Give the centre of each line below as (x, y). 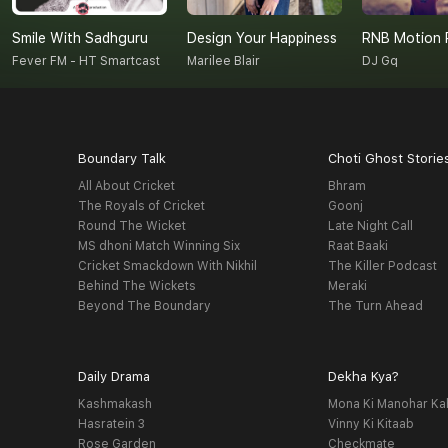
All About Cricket (126, 186)
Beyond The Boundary (144, 306)
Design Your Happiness (262, 38)
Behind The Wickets (136, 286)
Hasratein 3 (111, 424)
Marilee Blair (223, 61)
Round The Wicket (131, 226)
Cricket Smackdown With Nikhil (167, 266)
